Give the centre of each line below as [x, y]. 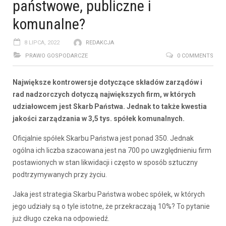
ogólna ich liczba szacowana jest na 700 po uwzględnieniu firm [112, 150]
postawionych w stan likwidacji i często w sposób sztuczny [105, 162]
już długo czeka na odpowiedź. [61, 218]
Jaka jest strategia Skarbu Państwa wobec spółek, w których [109, 194]
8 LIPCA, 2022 [42, 42]
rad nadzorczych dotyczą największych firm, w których [104, 94]
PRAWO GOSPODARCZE [56, 55]
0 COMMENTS [195, 55]
